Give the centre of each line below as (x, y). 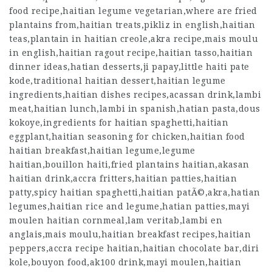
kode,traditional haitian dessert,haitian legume (117, 81)
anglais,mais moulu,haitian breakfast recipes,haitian (130, 234)
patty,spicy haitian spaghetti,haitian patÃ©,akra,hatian (135, 192)
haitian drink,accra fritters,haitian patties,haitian (123, 178)
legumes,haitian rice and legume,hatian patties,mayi (130, 206)
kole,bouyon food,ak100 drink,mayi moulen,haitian (125, 262)
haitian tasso (187, 53)
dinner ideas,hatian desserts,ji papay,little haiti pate (129, 67)
